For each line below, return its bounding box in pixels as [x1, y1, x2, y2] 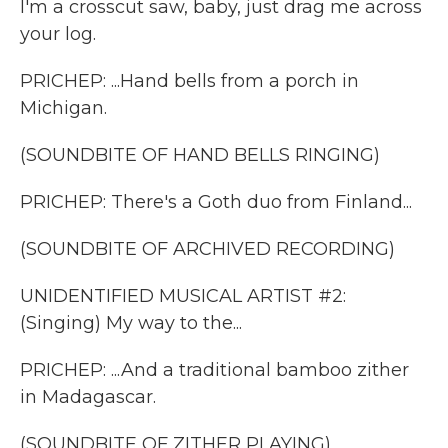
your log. [20, 23, 96, 45]
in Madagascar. [20, 386, 156, 408]
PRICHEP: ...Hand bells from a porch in [20, 70, 359, 92]
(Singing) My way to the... [20, 312, 242, 334]
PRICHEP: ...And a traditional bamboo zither [20, 359, 409, 381]
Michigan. [20, 97, 107, 119]
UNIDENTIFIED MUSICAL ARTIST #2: [20, 285, 346, 307]
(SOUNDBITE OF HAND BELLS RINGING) [20, 144, 380, 166]
